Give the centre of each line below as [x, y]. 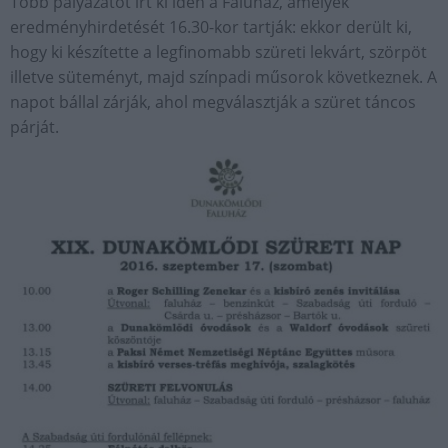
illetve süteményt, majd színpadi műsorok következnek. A [223, 77]
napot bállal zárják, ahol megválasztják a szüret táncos [213, 102]
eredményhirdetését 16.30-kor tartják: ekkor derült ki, [211, 27]
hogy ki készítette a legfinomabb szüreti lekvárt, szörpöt [218, 52]
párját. [34, 127]
